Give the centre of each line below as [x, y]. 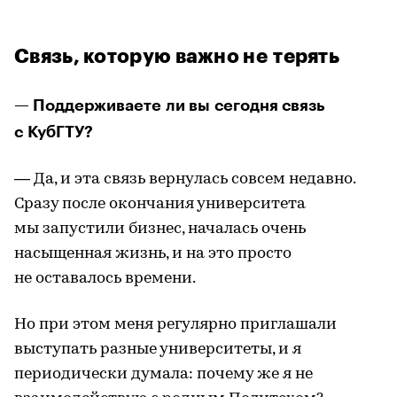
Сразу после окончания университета [160, 204]
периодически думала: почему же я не [163, 374]
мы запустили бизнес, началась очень [160, 229]
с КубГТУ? [54, 132]
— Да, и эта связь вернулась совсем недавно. [185, 179]
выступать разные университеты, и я [158, 349]
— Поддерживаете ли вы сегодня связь [170, 105]
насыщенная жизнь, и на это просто [153, 253]
